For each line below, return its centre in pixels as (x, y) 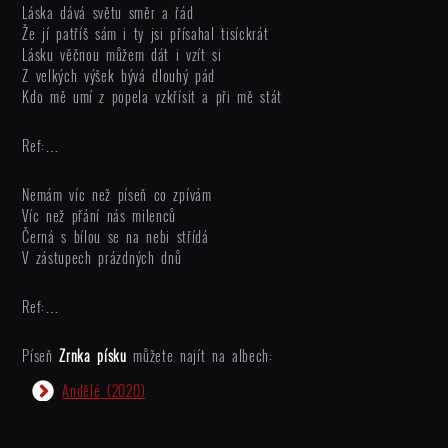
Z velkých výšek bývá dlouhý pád (119, 75)
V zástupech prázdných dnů (102, 257)
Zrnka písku (93, 355)
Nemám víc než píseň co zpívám (117, 194)
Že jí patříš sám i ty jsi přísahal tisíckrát (145, 33)
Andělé (81, 390)
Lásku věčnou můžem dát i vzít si (122, 54)
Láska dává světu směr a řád (108, 12)
